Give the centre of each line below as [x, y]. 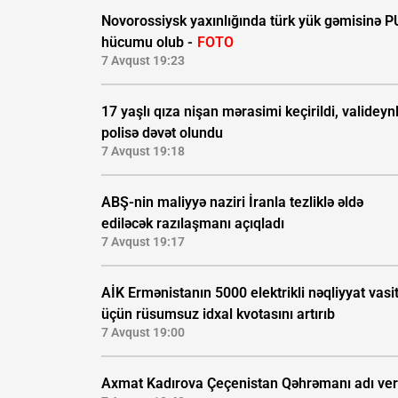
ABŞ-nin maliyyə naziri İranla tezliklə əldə [232, 203]
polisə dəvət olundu [162, 133]
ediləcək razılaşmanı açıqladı [193, 224]
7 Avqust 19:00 [143, 333]
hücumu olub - [149, 43]
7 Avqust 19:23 [143, 61]
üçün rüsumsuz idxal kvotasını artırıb [218, 314]
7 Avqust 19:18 [143, 151]
